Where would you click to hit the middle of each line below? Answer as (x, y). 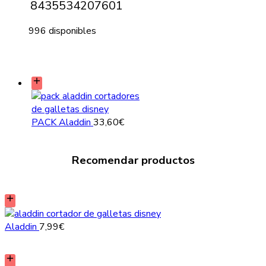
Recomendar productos (133, 160)
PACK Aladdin (62, 122)
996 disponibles (62, 31)
